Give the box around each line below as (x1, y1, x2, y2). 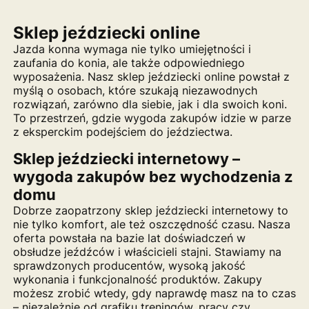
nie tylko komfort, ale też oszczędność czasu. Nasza (12, 217, 290, 231)
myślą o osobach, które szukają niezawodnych (12, 83, 257, 97)
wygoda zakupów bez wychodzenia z (12, 167, 293, 186)
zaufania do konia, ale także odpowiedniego (12, 56, 245, 70)
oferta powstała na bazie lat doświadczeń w (12, 231, 246, 245)
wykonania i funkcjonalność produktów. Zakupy (12, 272, 262, 286)
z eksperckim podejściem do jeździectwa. (12, 125, 232, 139)
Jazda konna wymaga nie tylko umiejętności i (12, 42, 251, 56)
